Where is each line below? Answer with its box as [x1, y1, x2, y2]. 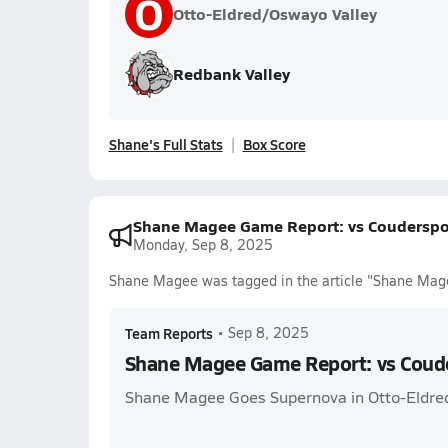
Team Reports [124, 323, 213, 343]
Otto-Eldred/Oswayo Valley [172, 2, 377, 25]
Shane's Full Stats [108, 134, 223, 154]
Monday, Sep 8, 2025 [132, 235, 273, 254]
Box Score [242, 134, 306, 154]
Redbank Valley [172, 62, 290, 85]
